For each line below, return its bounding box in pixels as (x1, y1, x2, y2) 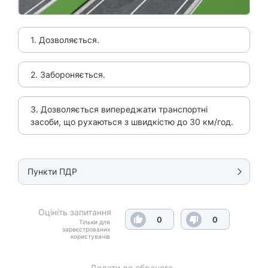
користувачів (71, 233, 110, 240)
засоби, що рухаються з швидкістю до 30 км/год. (31, 117, 233, 127)
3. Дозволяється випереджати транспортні (31, 104, 208, 115)
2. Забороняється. (31, 69, 105, 80)
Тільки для (79, 218, 110, 226)
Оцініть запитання (38, 207, 111, 218)
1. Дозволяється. (31, 35, 99, 45)
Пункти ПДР (28, 166, 77, 177)
